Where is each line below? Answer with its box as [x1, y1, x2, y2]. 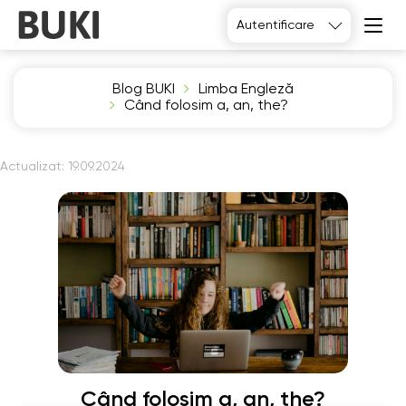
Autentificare [237, 18, 314, 32]
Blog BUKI [112, 82, 175, 97]
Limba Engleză [198, 82, 294, 97]
